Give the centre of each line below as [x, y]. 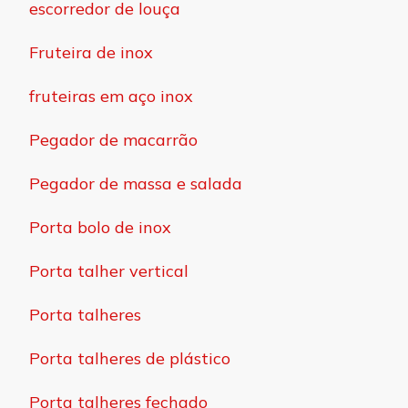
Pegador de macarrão [113, 139]
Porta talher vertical [109, 270]
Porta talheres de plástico [130, 358]
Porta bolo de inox [100, 227]
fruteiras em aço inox [111, 96]
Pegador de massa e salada [136, 183]
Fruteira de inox [91, 52]
